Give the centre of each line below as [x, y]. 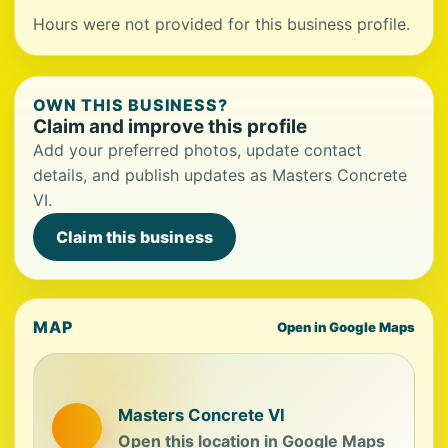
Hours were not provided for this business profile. [221, 24]
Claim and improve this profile [170, 126]
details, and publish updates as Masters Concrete [220, 175]
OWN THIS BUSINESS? [131, 105]
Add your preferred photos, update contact [197, 150]
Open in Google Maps [346, 327]
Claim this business [135, 237]
